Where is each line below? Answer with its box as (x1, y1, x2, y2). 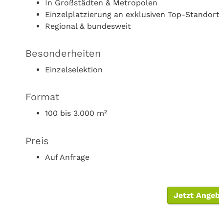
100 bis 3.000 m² (45, 109, 107, 118)
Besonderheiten (25, 47, 101, 59)
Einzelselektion (45, 65, 103, 74)
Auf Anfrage (45, 153, 89, 162)
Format (25, 91, 59, 103)
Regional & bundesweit (45, 22, 131, 31)
